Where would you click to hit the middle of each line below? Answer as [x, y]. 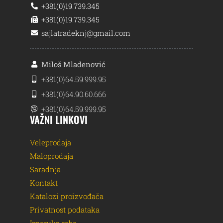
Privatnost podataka [65, 210]
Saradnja [45, 169]
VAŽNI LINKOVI [59, 120]
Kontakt [44, 183]
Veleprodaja [51, 143]
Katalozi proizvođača [67, 196]
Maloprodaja [52, 156]
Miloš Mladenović [73, 64]
